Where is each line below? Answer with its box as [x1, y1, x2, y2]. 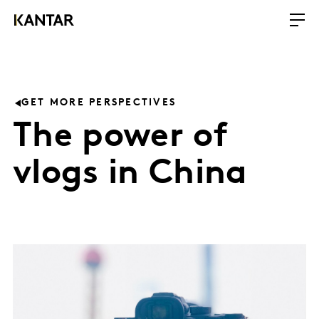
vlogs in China [13, 157, 248, 192]
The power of [13, 120, 228, 155]
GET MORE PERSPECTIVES [21, 98, 177, 108]
